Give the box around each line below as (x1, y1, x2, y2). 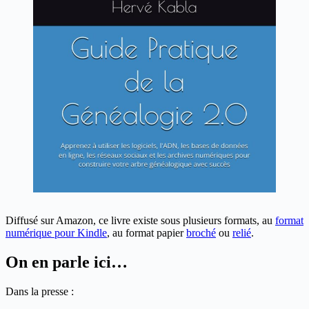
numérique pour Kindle (6, 227, 107, 239)
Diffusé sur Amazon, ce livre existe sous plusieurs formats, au (6, 215, 275, 227)
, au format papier (107, 227, 186, 239)
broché (186, 227, 216, 239)
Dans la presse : (6, 286, 74, 298)
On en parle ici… (6, 253, 128, 272)
